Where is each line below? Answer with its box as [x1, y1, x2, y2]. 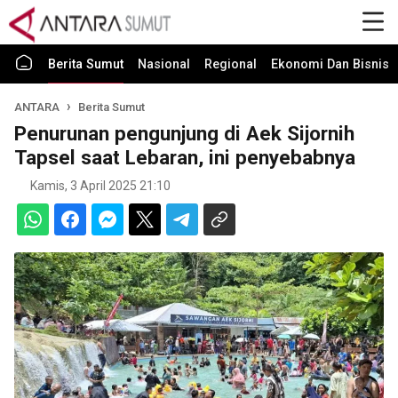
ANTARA [14, 100, 62, 114]
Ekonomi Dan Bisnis [271, 57, 389, 72]
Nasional [138, 57, 190, 72]
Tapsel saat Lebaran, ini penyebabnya [14, 146, 355, 169]
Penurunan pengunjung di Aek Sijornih [14, 122, 354, 145]
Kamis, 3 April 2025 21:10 [30, 179, 171, 193]
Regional [204, 57, 257, 72]
